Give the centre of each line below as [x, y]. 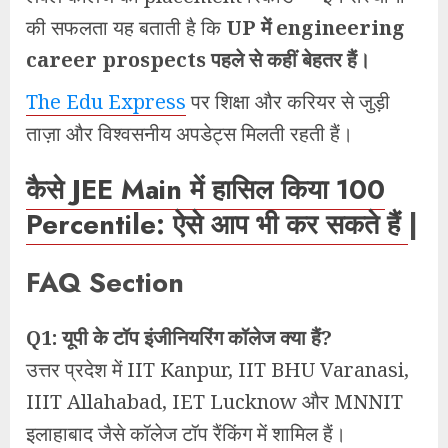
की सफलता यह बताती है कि [126, 27]
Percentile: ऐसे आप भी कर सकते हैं [217, 225]
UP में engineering [315, 27]
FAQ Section [105, 282]
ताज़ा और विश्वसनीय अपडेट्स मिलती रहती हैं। [189, 133]
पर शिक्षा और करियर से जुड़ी [288, 101]
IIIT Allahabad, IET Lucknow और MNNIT [214, 401]
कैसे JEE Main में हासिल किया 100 [205, 190]
